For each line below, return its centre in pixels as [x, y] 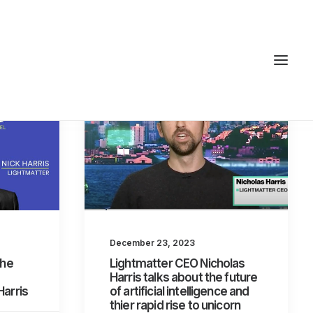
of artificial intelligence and [180, 292]
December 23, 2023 [152, 243]
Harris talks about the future [184, 278]
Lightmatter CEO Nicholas [177, 264]
